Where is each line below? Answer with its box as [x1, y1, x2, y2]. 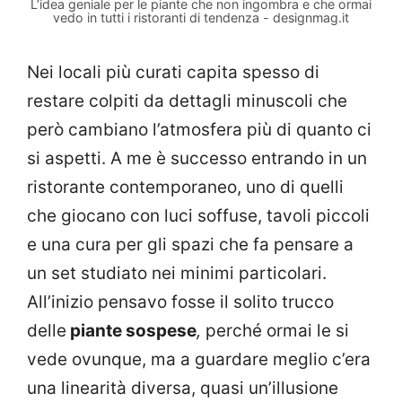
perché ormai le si [201, 319, 349, 341]
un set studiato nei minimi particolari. [27, 262, 327, 284]
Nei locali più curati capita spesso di [27, 61, 319, 83]
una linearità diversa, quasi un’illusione [27, 377, 338, 398]
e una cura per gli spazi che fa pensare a [27, 233, 354, 255]
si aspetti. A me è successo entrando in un [27, 147, 367, 169]
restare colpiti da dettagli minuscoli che [27, 90, 347, 111]
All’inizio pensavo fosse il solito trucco [27, 291, 334, 312]
